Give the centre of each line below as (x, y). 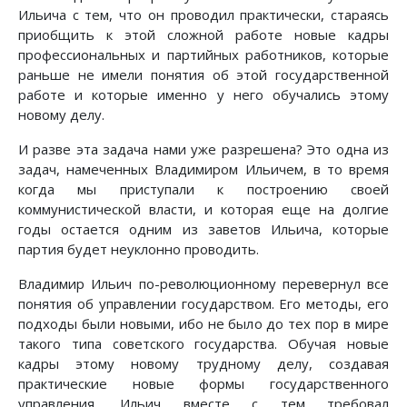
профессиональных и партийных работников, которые (203, 55)
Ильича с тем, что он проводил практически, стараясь (203, 15)
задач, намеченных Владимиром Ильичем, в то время (203, 169)
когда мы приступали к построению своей (203, 189)
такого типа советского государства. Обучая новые (203, 344)
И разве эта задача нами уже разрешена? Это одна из (203, 149)
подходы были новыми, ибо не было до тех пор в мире (203, 324)
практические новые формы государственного (203, 384)
